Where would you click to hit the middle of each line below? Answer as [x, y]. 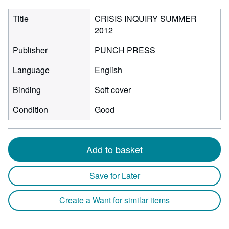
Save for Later [114, 176]
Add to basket [114, 149]
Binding [27, 90]
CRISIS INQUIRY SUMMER [146, 19]
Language [31, 70]
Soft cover [113, 90]
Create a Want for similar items [114, 200]
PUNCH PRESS [125, 50]
